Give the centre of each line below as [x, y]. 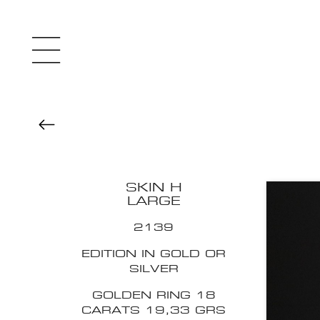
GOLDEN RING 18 [154, 295]
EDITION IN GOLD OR [154, 254]
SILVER [154, 269]
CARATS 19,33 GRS [154, 310]
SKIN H [154, 188]
